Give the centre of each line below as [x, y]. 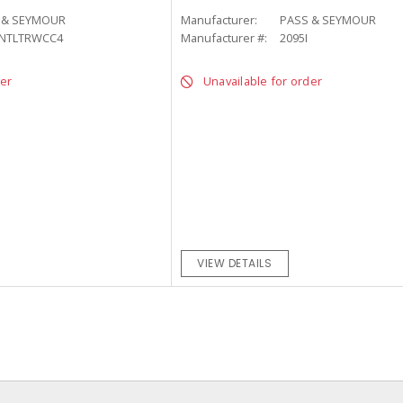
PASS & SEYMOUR [327, 20]
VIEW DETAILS [235, 264]
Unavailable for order [263, 81]
